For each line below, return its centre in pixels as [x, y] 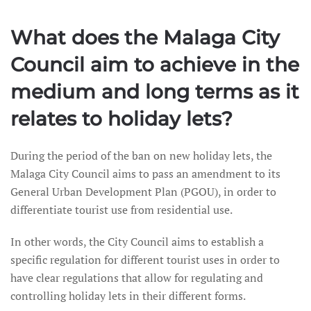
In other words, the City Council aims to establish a [137, 242]
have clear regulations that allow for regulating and [137, 278]
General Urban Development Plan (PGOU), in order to [143, 192]
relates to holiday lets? [121, 119]
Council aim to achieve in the [155, 65]
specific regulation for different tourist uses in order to [145, 260]
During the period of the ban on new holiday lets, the [141, 155]
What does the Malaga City [145, 37]
